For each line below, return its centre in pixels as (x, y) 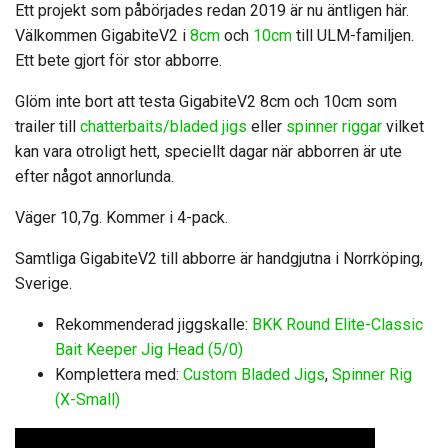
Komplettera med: (119, 374)
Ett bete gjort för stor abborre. (118, 60)
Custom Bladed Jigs (254, 374)
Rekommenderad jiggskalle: (153, 324)
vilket (403, 126)
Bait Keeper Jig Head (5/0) (149, 349)
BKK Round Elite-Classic (337, 324)
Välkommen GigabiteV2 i (102, 35)
